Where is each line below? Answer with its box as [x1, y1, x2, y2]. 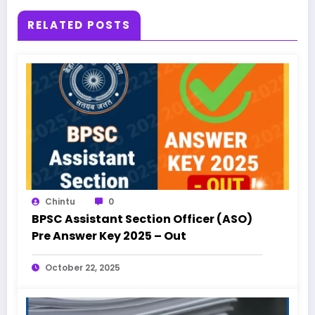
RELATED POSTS [27, 18, 131, 33]
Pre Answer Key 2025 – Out [32, 228, 186, 245]
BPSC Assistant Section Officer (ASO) [32, 211, 252, 228]
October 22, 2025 [45, 262, 120, 274]
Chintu [45, 195, 75, 208]
